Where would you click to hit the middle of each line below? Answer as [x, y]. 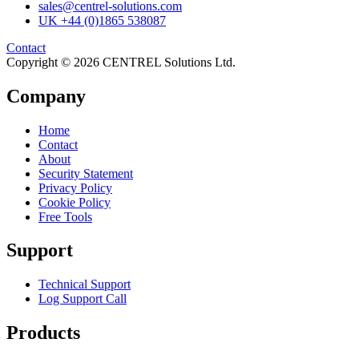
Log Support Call [83, 299]
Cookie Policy [75, 202]
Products [43, 333]
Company [46, 96]
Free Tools [65, 216]
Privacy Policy [75, 188]
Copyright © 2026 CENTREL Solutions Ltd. [121, 62]
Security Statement [86, 173]
